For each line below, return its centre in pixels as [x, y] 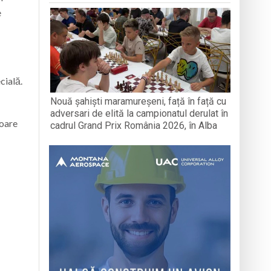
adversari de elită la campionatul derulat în [139, 113]
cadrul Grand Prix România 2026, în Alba [134, 125]
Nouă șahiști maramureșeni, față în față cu [139, 101]
